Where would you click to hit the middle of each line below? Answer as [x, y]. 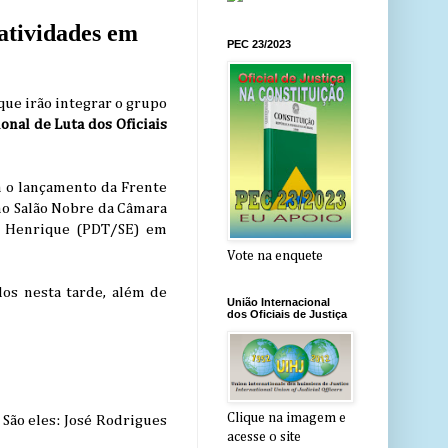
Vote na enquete [275, 256]
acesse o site [264, 437]
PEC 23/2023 [259, 44]
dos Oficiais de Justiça [287, 314]
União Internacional [278, 302]
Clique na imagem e [286, 418]
